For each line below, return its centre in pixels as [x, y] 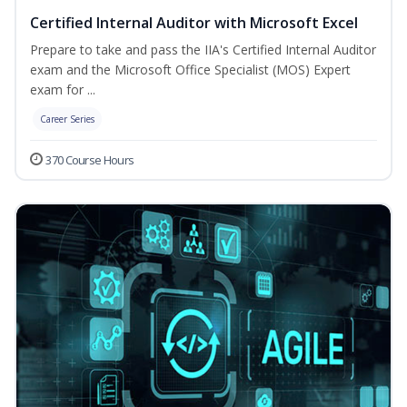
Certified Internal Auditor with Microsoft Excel [194, 23]
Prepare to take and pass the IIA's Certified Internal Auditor [203, 50]
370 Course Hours [90, 160]
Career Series [67, 119]
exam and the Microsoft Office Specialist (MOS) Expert [190, 70]
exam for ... [63, 90]
